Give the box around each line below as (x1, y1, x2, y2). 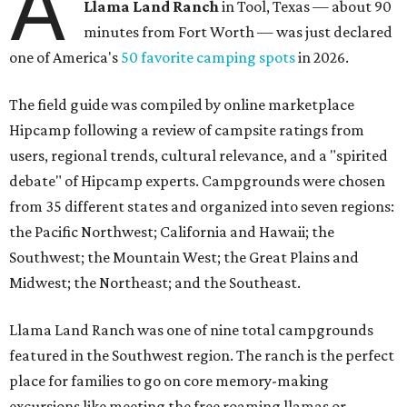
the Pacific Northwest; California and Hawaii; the (9, 223, 334, 242)
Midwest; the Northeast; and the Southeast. (9, 273, 301, 293)
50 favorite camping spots (121, 48, 295, 67)
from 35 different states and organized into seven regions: (9, 197, 394, 216)
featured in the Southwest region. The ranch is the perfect (9, 346, 394, 365)
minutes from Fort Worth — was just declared (84, 23, 393, 42)
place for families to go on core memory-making (9, 372, 329, 391)
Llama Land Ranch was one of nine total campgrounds (9, 321, 373, 340)
